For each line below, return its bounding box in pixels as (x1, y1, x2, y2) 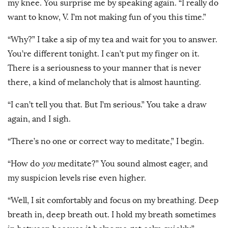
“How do (8, 159, 42, 169)
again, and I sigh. (8, 114, 71, 124)
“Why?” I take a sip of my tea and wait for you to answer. (8, 35, 217, 45)
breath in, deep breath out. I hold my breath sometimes (8, 210, 216, 220)
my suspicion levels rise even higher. (8, 173, 148, 183)
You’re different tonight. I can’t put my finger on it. (8, 49, 199, 59)
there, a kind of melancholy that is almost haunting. (8, 77, 203, 88)
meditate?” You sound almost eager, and (55, 159, 208, 169)
